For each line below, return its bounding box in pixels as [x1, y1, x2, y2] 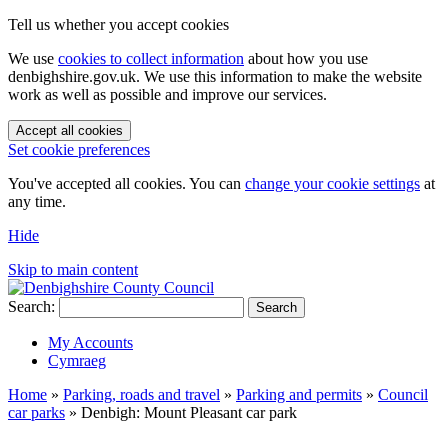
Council [378, 386, 428, 403]
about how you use [244, 50, 368, 67]
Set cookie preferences [8, 141, 150, 158]
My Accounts [48, 334, 133, 351]
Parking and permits [236, 386, 362, 403]
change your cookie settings [245, 175, 420, 192]
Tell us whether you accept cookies [8, 16, 229, 33]
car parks [8, 404, 65, 421]
